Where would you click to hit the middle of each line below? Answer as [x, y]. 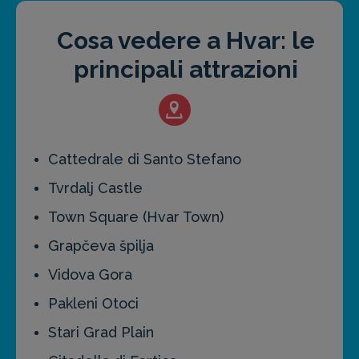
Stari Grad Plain [101, 333]
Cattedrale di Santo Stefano [145, 159]
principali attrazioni [186, 70]
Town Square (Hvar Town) [136, 217]
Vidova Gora [90, 275]
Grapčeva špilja [101, 246]
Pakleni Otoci [93, 304]
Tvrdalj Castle [95, 188]
